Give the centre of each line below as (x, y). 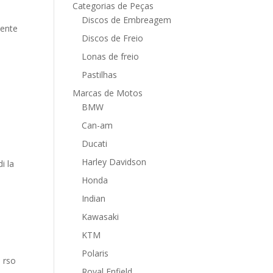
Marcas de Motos (108, 93)
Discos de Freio (113, 38)
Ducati (95, 144)
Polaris (95, 253)
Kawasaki (101, 217)
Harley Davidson (114, 162)
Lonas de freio (111, 56)
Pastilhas (100, 75)
